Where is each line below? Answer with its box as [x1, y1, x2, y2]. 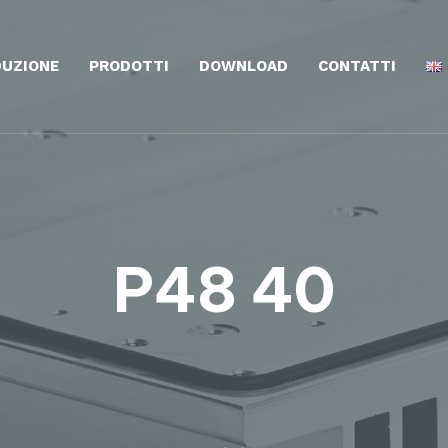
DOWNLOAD [198, 56, 288, 75]
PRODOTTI [88, 56, 169, 75]
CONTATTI [317, 56, 396, 75]
